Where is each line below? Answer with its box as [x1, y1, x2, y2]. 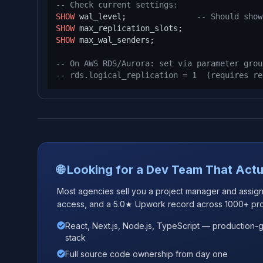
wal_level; [75, 11, 197, 21]
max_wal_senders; [75, 35, 154, 45]
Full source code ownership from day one [65, 248, 228, 259]
